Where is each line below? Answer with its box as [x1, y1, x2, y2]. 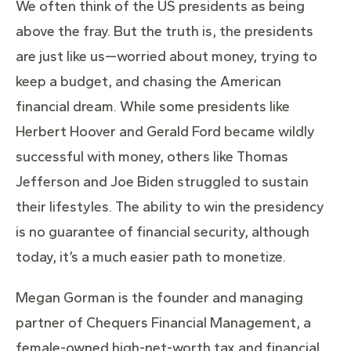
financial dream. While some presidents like [16, 98, 290, 116]
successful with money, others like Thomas [16, 148, 288, 166]
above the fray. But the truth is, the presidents [16, 23, 313, 41]
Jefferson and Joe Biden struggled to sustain [16, 173, 309, 191]
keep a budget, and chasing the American [16, 73, 281, 91]
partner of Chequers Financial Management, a [16, 314, 311, 332]
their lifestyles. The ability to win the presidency [16, 198, 324, 216]
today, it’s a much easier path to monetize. [16, 248, 286, 266]
